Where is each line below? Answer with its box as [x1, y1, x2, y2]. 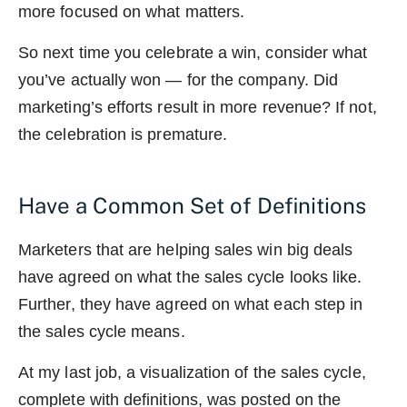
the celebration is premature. [18, 124, 228, 144]
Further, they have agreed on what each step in [18, 294, 363, 313]
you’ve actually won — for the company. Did [18, 70, 339, 89]
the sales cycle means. [18, 322, 185, 341]
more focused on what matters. [18, 2, 245, 21]
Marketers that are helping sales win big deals [18, 240, 353, 259]
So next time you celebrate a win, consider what [18, 43, 368, 62]
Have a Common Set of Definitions [18, 192, 366, 218]
